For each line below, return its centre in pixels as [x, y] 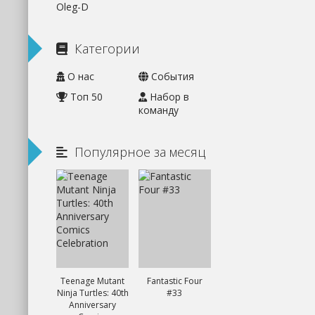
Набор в [168, 97]
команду [158, 110]
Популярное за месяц [140, 152]
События [171, 76]
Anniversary [93, 305]
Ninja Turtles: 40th [92, 293]
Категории [107, 49]
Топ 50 [85, 97]
